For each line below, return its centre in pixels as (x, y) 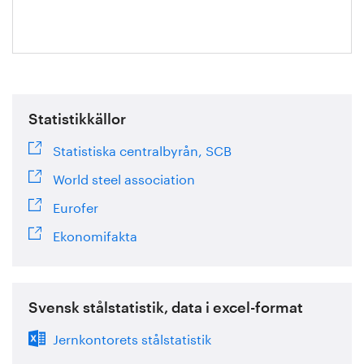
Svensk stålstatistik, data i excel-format (166, 308)
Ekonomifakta (95, 235)
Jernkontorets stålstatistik (132, 338)
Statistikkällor (77, 120)
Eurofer (76, 206)
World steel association (124, 178)
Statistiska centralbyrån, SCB (142, 149)
